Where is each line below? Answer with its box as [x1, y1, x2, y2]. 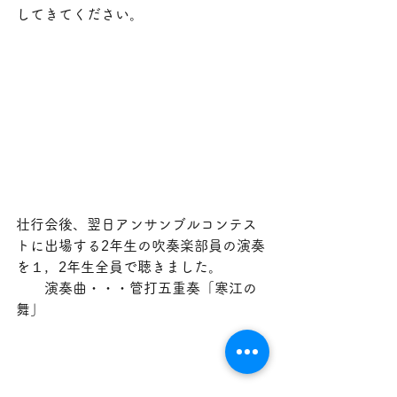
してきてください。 [16, 7, 144, 21]
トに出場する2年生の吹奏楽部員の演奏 [16, 238, 265, 253]
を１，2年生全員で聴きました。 [16, 260, 222, 274]
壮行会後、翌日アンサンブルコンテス [16, 217, 257, 231]
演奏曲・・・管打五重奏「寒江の [16, 281, 257, 295]
